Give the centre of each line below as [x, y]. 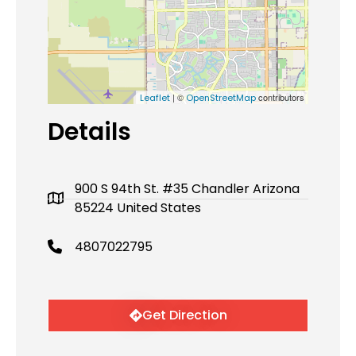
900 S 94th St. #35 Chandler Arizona [187, 189]
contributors [280, 97]
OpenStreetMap [221, 98]
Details [89, 132]
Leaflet [155, 98]
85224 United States [138, 208]
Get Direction [184, 315]
